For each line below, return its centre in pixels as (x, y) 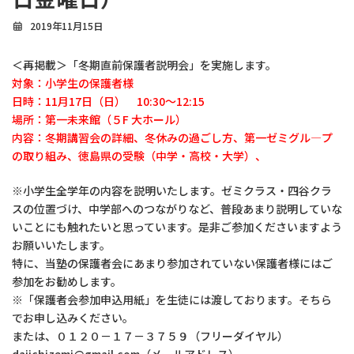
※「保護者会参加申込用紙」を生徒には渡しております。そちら (172, 299)
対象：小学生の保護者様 (73, 83)
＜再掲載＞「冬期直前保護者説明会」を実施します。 (144, 65)
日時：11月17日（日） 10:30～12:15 (108, 101)
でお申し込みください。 (73, 318)
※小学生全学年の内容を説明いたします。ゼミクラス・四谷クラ (172, 190)
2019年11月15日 (67, 26)
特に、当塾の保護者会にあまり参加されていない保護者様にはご (172, 263)
